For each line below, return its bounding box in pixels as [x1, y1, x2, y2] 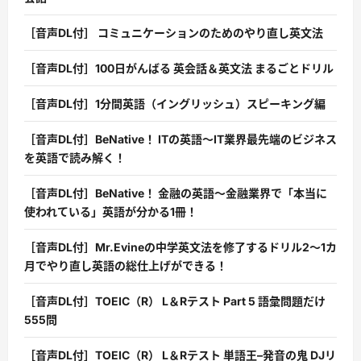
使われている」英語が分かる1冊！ [24, 205, 197, 219]
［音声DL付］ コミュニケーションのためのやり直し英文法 [24, 26, 323, 40]
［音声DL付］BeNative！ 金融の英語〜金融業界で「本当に [24, 186, 327, 201]
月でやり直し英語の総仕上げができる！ [24, 259, 227, 273]
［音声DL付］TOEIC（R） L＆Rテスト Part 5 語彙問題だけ [24, 294, 326, 309]
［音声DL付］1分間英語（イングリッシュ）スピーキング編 [24, 97, 326, 111]
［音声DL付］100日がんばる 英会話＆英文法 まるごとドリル [24, 61, 334, 76]
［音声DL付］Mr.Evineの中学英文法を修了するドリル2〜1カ [24, 240, 337, 255]
